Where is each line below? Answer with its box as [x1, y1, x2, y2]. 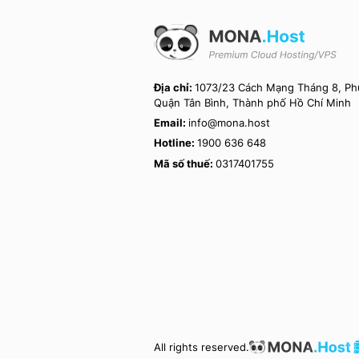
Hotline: [154, 137, 197, 150]
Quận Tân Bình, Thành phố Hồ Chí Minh [154, 96, 351, 109]
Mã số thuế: [154, 157, 216, 170]
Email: [154, 117, 188, 130]
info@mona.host [188, 117, 270, 130]
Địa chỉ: [154, 81, 195, 94]
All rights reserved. [154, 341, 249, 353]
